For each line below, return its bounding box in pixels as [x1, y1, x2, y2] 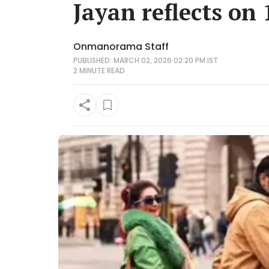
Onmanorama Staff [73, 40, 169, 53]
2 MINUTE [73, 65, 105, 76]
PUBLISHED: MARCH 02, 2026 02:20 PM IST [73, 55, 218, 65]
